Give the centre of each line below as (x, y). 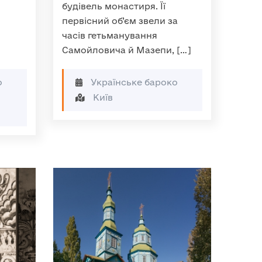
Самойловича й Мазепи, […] (127, 50)
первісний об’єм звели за (120, 21)
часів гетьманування (110, 35)
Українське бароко (133, 82)
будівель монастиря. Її (114, 6)
